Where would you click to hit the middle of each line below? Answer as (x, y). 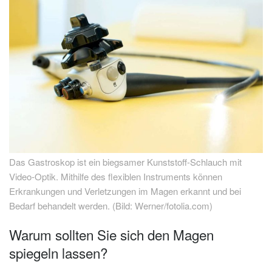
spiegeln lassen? (58, 253)
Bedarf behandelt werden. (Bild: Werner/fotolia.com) (111, 206)
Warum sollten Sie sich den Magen (111, 235)
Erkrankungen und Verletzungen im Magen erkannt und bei (125, 191)
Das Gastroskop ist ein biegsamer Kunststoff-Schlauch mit (125, 162)
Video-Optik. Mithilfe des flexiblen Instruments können (116, 177)
